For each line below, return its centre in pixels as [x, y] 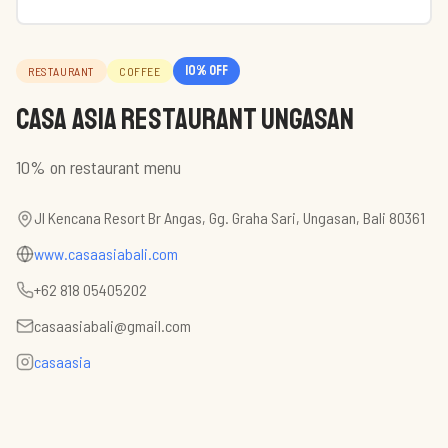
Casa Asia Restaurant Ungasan [185, 119]
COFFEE [140, 71]
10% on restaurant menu [98, 167]
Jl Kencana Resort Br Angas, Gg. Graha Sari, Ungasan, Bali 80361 [229, 217]
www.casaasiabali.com [106, 253]
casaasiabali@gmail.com [112, 325]
